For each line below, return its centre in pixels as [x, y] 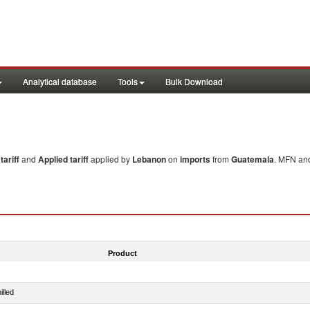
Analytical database [60, 81]
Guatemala [253, 159]
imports [195, 159]
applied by [111, 159]
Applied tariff [64, 159]
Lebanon [149, 159]
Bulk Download [194, 81]
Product [122, 253]
